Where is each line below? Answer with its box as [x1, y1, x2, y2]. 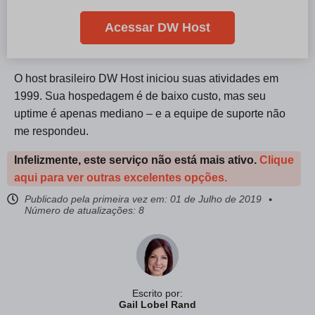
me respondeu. [14, 125, 89, 137]
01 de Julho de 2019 [170, 193, 262, 205]
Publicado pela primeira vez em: [25, 193, 167, 205]
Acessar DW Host [105, 20, 210, 34]
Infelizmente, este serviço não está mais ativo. [14, 154, 259, 166]
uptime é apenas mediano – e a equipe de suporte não [14, 108, 285, 120]
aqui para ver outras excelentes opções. [14, 172, 227, 184]
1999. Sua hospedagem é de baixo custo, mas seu [14, 90, 266, 102]
